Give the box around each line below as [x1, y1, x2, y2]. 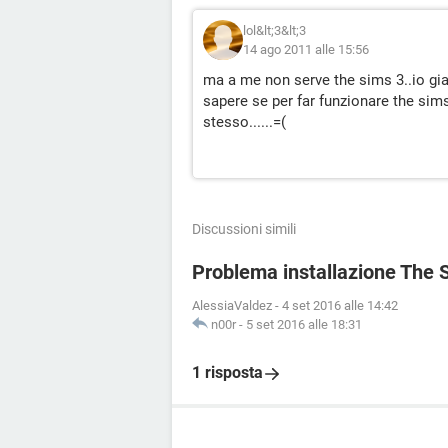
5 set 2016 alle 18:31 [246, 317, 362, 332]
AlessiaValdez [192, 298, 272, 313]
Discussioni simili [192, 221, 296, 237]
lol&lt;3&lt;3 [243, 23, 306, 38]
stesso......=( [203, 113, 286, 131]
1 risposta [192, 363, 263, 382]
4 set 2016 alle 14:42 [282, 298, 398, 313]
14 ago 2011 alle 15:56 [243, 42, 369, 57]
